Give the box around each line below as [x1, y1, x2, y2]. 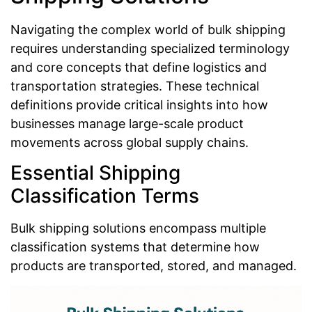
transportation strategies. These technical [10, 78, 259, 93]
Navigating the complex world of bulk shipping [10, 22, 286, 37]
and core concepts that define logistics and [10, 59, 267, 75]
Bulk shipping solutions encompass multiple [10, 221, 266, 236]
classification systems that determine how [10, 240, 260, 255]
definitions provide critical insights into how [10, 97, 268, 112]
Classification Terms [10, 184, 199, 208]
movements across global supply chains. [10, 134, 249, 150]
